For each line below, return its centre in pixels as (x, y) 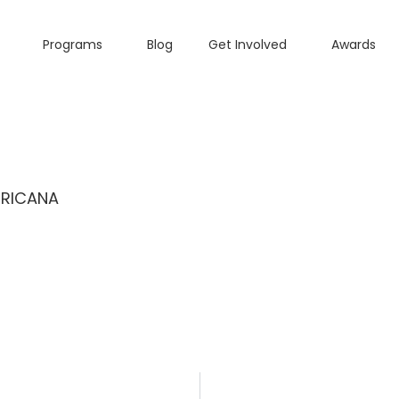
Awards (354, 45)
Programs (73, 45)
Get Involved (248, 45)
